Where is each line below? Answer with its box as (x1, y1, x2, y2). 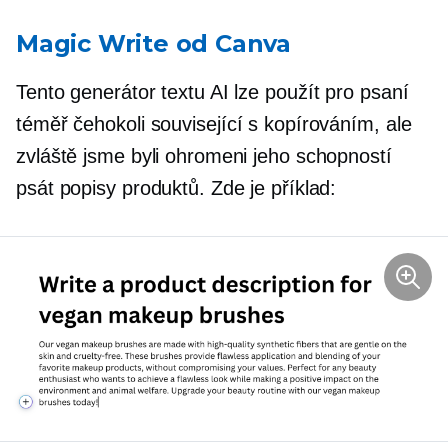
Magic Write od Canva (16, 29, 291, 58)
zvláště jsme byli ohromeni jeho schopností (16, 145, 392, 167)
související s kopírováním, (150, 113, 380, 135)
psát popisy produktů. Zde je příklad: (16, 177, 337, 199)
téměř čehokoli (16, 113, 151, 135)
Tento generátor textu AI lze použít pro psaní (16, 81, 409, 103)
